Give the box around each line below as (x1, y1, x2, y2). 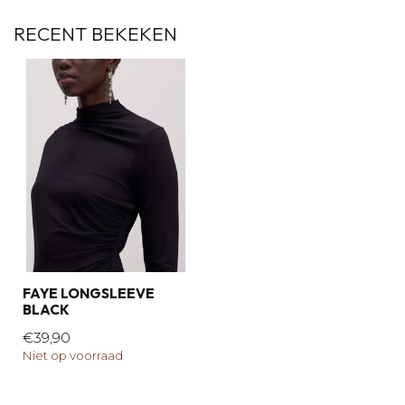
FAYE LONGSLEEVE (23, 284, 155, 302)
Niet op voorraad (23, 347, 123, 363)
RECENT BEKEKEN (14, 22, 177, 46)
